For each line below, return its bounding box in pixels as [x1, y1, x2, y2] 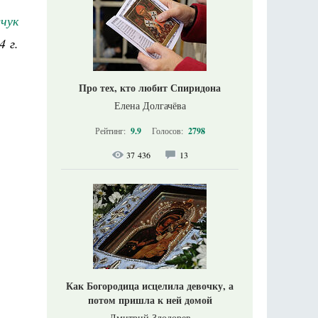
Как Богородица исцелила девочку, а [66, 278, 234, 293]
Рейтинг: [94, 124, 128, 136]
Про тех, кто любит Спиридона [79, 79, 221, 95]
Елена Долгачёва [114, 98, 186, 112]
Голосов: [151, 124, 185, 136]
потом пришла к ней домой [87, 292, 212, 307]
